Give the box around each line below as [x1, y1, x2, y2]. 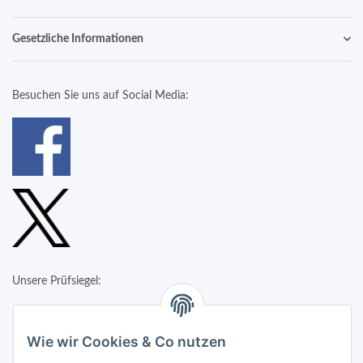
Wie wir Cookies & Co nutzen [27, 333, 226, 351]
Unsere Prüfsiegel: [12, 275, 101, 287]
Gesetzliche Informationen [12, 32, 143, 45]
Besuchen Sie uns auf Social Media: [12, 89, 189, 101]
